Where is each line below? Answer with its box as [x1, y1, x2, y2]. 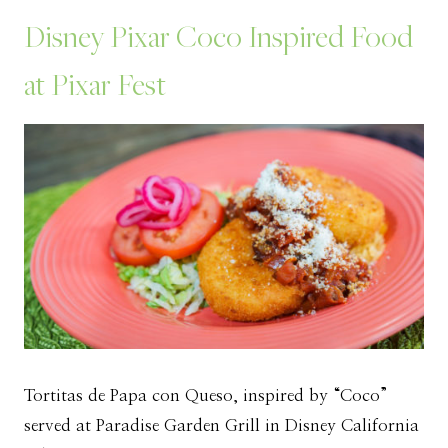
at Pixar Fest [24, 64, 166, 105]
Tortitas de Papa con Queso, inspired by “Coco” [24, 387, 388, 405]
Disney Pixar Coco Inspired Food [24, 16, 413, 57]
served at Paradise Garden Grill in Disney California [24, 417, 419, 435]
